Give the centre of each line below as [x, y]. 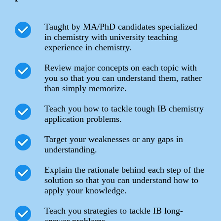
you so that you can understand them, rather [123, 78]
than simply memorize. [86, 89]
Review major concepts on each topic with [121, 68]
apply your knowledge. [86, 191]
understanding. [71, 150]
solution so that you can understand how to [121, 180]
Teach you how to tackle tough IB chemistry [124, 109]
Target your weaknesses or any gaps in [114, 139]
